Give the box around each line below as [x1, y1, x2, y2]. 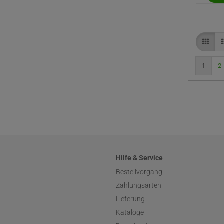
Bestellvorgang [116, 168, 162, 176]
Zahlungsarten [116, 181, 161, 189]
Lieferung [116, 195, 145, 203]
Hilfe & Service [116, 154, 163, 162]
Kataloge [116, 208, 144, 216]
